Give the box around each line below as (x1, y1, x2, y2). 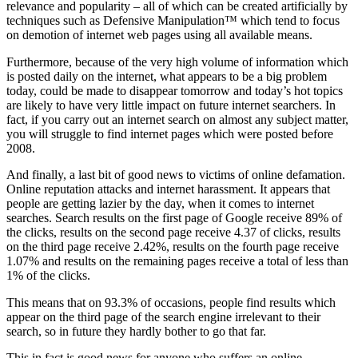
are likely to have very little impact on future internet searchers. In (6, 97, 336, 112)
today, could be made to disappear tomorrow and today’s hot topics (6, 83, 343, 97)
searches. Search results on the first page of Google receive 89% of (6, 211, 342, 225)
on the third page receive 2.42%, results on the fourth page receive (6, 240, 339, 254)
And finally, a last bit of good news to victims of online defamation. (6, 168, 345, 182)
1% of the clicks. (6, 268, 90, 283)
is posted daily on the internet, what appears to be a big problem (6, 69, 327, 83)
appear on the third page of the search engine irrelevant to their (6, 309, 320, 324)
